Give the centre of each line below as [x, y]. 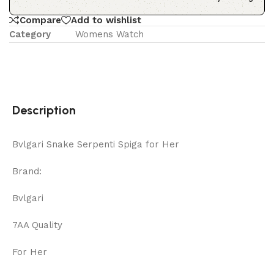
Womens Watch [109, 35]
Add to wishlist [106, 20]
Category [30, 35]
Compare [40, 20]
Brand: [27, 172]
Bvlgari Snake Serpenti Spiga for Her [96, 145]
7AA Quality [37, 225]
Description [44, 110]
